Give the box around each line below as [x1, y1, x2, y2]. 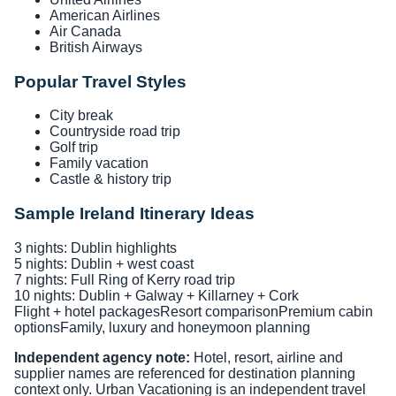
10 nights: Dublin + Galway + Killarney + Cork [14, 287, 299, 303]
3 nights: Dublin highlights [14, 240, 177, 255]
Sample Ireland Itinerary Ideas [14, 204, 255, 223]
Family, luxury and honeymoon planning [60, 319, 310, 335]
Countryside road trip [49, 124, 180, 140]
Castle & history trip [49, 171, 171, 187]
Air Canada [49, 23, 121, 39]
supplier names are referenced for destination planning [14, 365, 355, 381]
